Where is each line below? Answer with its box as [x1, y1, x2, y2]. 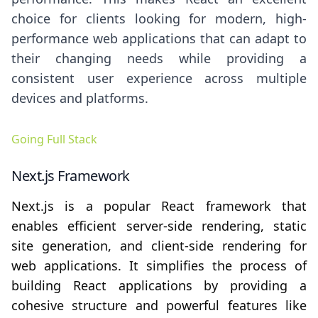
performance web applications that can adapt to [11, 30, 307, 48]
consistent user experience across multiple [11, 70, 307, 87]
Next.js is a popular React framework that [11, 197, 307, 215]
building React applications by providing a [11, 277, 307, 295]
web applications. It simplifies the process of [11, 257, 307, 275]
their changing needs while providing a [11, 50, 307, 67]
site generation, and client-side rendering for [11, 237, 307, 255]
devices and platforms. [11, 89, 148, 107]
